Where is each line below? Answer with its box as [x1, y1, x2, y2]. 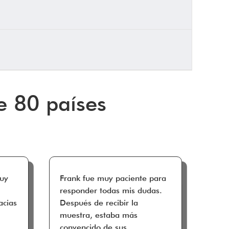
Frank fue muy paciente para [60, 173, 166, 183]
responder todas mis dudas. [60, 185, 162, 195]
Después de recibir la [60, 197, 138, 208]
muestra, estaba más [60, 210, 138, 220]
